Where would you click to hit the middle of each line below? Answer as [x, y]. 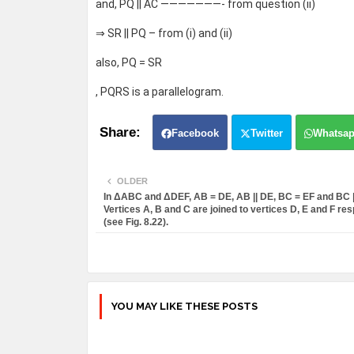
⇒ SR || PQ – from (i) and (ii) [164, 34]
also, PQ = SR [128, 63]
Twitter [266, 134]
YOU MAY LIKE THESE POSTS [184, 307]
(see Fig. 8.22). [136, 222]
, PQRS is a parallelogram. [159, 92]
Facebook [195, 134]
